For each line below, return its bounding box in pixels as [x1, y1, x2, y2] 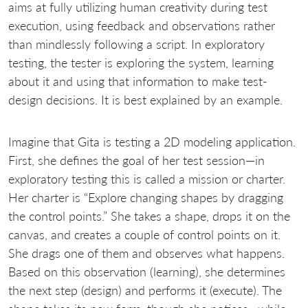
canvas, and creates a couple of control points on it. [8, 227, 280, 243]
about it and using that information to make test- [8, 74, 267, 89]
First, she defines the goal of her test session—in [8, 153, 265, 168]
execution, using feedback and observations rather [8, 18, 275, 34]
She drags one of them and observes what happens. [8, 245, 285, 261]
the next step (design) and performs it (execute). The [8, 283, 282, 298]
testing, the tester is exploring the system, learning [8, 55, 274, 71]
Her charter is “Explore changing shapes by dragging [8, 190, 283, 206]
